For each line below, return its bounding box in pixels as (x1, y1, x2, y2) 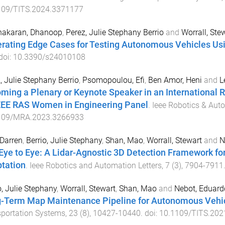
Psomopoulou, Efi (82, 75, 145, 85)
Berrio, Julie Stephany (26, 135, 102, 145)
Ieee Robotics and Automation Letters (29, 160, 162, 170)
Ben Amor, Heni (148, 75, 202, 85)
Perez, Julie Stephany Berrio (65, 28, 164, 38)
